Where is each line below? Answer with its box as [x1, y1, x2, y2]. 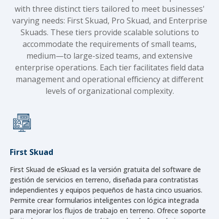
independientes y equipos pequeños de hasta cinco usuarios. [10, 185, 202, 195]
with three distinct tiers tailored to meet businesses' [14, 3, 205, 14]
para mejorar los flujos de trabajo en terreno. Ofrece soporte [10, 205, 206, 215]
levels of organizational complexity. [45, 85, 174, 96]
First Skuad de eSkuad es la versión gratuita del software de [10, 164, 201, 174]
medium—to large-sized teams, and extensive [26, 50, 193, 61]
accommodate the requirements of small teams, [22, 38, 197, 49]
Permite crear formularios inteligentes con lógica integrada [10, 195, 199, 205]
